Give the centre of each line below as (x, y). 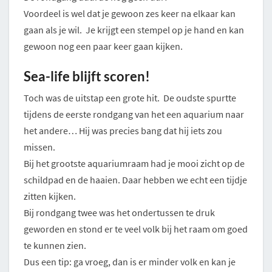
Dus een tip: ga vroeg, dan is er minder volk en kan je (130, 262)
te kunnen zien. (55, 246)
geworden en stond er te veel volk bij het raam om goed (136, 229)
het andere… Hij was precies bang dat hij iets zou (123, 131)
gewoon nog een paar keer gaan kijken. (103, 46)
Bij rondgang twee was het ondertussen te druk (119, 213)
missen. (39, 147)
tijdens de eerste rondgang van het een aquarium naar (134, 114)
